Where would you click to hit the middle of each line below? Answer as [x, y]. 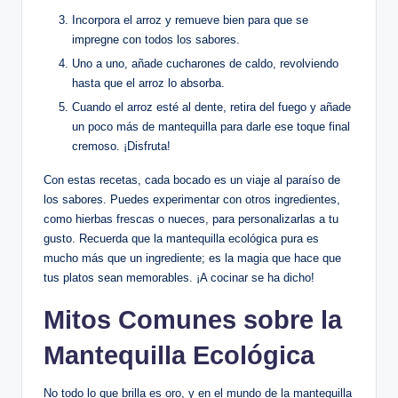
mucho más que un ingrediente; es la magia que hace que [192, 259]
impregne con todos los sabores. [156, 40]
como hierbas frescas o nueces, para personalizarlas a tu [191, 219]
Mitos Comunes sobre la [193, 320]
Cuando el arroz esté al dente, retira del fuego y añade [211, 107]
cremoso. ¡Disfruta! [121, 147]
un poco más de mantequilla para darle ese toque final [211, 127]
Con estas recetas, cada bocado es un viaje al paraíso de [192, 180]
